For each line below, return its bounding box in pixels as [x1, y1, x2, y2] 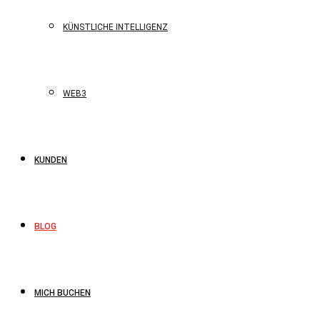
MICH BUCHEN [34, 288, 91, 298]
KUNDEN [34, 155, 67, 165]
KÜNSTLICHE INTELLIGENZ [63, 22, 168, 32]
